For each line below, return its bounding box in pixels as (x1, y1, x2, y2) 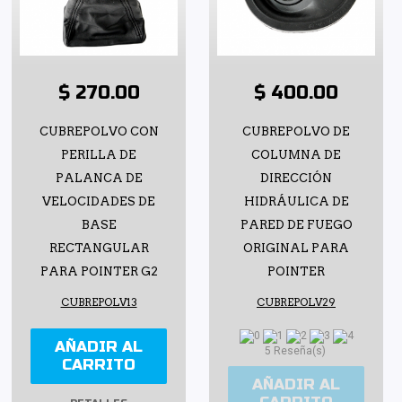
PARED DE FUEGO (240, 218, 353, 232)
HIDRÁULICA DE (243, 195, 349, 209)
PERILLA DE (61, 148, 136, 162)
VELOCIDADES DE (42, 195, 155, 209)
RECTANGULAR (48, 241, 149, 256)
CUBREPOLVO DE (242, 125, 350, 139)
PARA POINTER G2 (39, 265, 158, 279)
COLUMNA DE (251, 148, 341, 162)
